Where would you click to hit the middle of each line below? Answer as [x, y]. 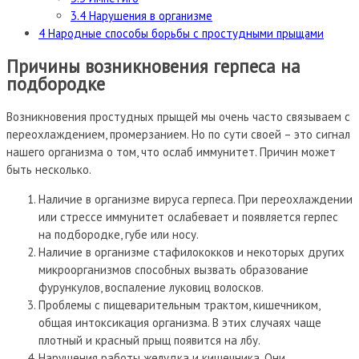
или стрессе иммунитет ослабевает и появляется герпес [188, 216]
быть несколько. [49, 169]
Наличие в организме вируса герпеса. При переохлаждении [196, 199]
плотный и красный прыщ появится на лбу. [149, 340]
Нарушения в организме [149, 16]
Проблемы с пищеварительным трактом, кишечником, [179, 305]
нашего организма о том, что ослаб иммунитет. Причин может [171, 151]
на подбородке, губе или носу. [119, 234]
